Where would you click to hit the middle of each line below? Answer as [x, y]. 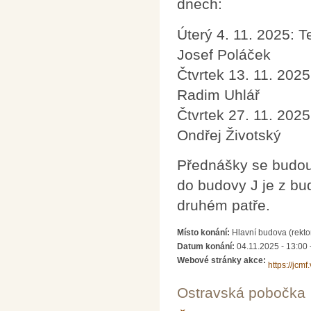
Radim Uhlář [218, 94]
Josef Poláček [224, 54]
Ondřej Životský [229, 135]
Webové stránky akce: [222, 260]
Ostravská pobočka [241, 292]
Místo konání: [204, 232]
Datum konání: [207, 246]
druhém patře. [224, 205]
